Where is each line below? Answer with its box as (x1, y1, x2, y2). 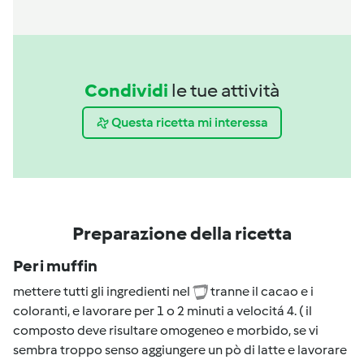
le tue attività (171, 78, 279, 102)
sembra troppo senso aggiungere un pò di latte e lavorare (13, 341, 347, 357)
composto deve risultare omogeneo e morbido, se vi (13, 322, 318, 338)
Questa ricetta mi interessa (110, 115, 268, 131)
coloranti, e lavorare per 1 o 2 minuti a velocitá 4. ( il (13, 302, 312, 318)
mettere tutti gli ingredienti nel (13, 283, 193, 299)
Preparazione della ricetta (72, 221, 292, 245)
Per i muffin (13, 255, 97, 275)
